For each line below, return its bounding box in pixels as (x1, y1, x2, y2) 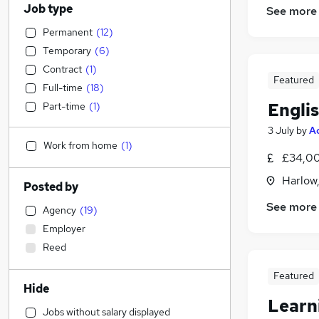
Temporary (43, 44, 91, 57)
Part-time (43, 100, 85, 113)
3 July (268, 124, 294, 137)
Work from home (43, 139, 117, 152)
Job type (23, 1, 73, 16)
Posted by (23, 179, 78, 194)
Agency (43, 204, 76, 216)
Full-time (43, 81, 83, 94)
